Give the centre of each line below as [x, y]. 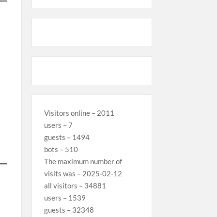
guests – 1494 [67, 137]
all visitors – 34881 [75, 185]
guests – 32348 [69, 209]
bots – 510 [61, 149]
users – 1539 [65, 197]
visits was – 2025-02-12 [83, 173]
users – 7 [58, 125]
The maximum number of [83, 161]
